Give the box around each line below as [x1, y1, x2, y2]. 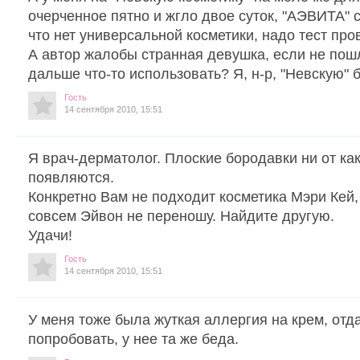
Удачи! [28, 227, 72, 243]
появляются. [28, 169, 114, 186]
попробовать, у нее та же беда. [28, 330, 239, 347]
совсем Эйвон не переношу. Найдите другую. [28, 207, 334, 224]
